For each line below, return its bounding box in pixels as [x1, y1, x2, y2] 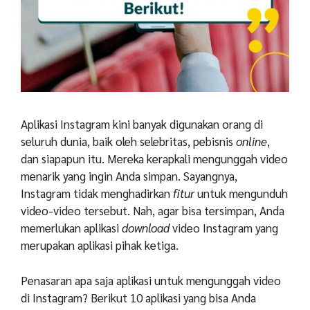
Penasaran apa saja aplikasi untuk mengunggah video [21, 272, 281, 288]
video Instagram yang [170, 220, 278, 236]
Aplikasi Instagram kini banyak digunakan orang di [21, 116, 263, 132]
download [122, 220, 170, 236]
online [236, 134, 267, 149]
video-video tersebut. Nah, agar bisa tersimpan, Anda [21, 203, 284, 219]
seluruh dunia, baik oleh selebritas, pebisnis [21, 134, 236, 149]
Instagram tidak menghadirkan [21, 185, 173, 201]
